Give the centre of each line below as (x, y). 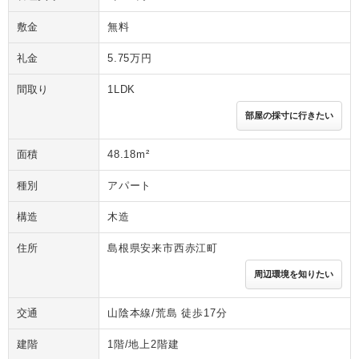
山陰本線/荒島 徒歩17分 (167, 313)
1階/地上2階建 (143, 345)
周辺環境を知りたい (294, 274)
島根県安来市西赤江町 (163, 248)
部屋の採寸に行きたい (289, 116)
